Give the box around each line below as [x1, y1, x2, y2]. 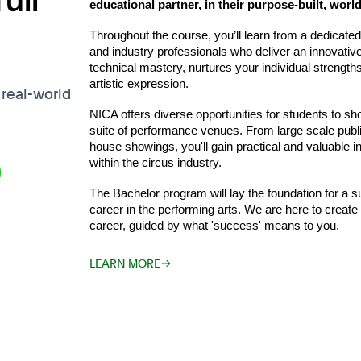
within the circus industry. [89, 156, 222, 170]
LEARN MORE [89, 257, 161, 271]
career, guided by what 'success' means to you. [89, 219, 340, 233]
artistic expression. [89, 77, 189, 91]
